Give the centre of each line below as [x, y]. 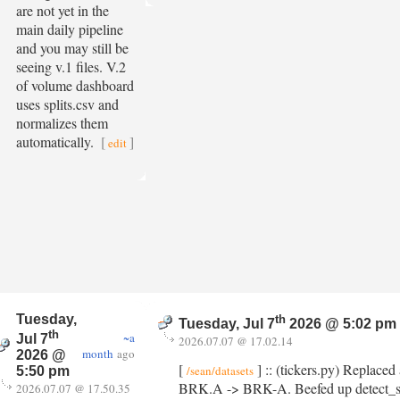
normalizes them [62, 123]
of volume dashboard [75, 85]
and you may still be [72, 48]
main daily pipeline [70, 29]
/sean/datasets [220, 371]
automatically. [57, 142]
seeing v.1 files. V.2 [71, 67]
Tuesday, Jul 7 [227, 324]
